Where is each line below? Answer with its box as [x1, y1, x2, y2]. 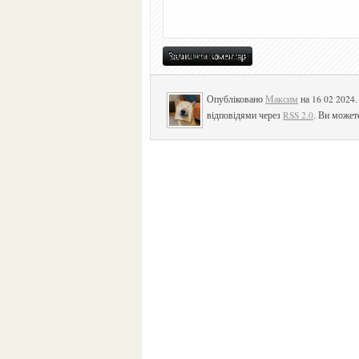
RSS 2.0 [283, 108, 313, 121]
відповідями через [207, 108, 283, 121]
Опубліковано [214, 92, 265, 105]
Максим [265, 92, 298, 105]
